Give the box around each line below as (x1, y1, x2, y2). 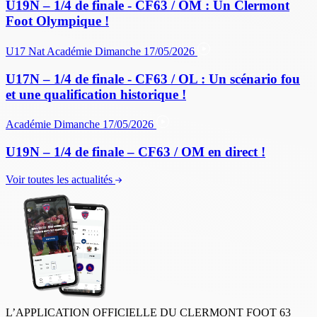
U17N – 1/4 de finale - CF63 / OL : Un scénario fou (6, 71, 300, 86)
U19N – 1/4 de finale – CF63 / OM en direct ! (6, 144, 265, 159)
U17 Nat (6, 45, 45, 57)
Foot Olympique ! (6, 13, 109, 29)
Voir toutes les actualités (6, 173, 113, 185)
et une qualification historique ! (6, 86, 186, 102)
